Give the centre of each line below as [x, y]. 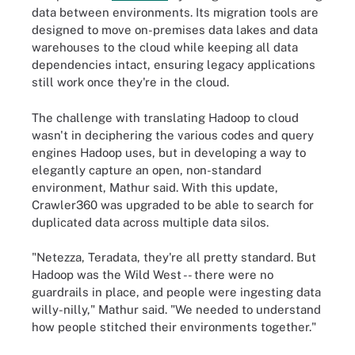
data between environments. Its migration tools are [175, 12]
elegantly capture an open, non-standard [147, 170]
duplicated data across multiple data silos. [150, 222]
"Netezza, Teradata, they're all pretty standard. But [174, 257]
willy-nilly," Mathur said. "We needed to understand [176, 309]
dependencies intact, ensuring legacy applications [174, 65]
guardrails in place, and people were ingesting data [176, 292]
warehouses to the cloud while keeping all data [165, 47]
